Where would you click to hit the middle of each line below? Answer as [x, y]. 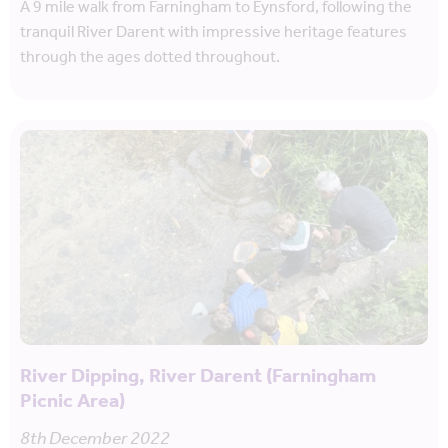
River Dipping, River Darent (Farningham [198, 377]
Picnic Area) [72, 402]
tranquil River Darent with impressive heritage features [213, 33]
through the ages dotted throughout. [150, 58]
